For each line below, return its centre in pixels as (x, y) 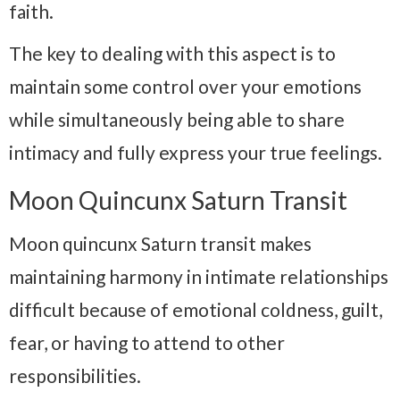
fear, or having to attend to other (147, 342)
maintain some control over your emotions (185, 86)
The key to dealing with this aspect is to (172, 53)
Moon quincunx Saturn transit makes (160, 243)
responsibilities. (75, 375)
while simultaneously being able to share (177, 119)
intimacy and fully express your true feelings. (196, 152)
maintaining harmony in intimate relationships (199, 276)
